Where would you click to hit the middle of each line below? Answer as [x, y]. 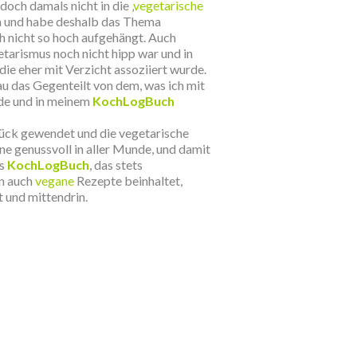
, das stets [116, 165]
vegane [55, 180]
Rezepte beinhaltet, [128, 180]
